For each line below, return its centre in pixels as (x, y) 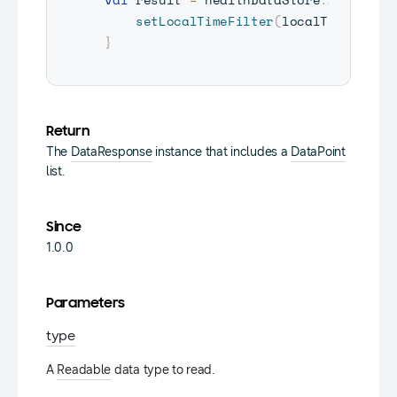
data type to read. (163, 370)
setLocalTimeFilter (205, 21)
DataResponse (111, 152)
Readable (84, 370)
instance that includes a (222, 152)
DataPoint (318, 152)
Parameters (86, 304)
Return (68, 132)
